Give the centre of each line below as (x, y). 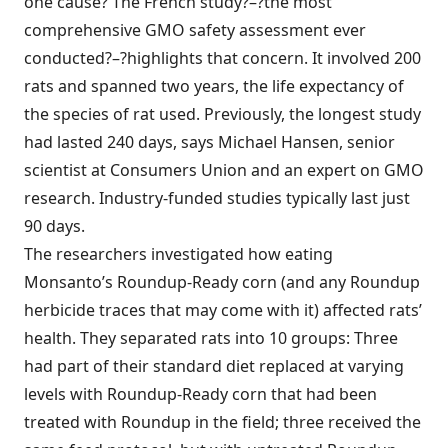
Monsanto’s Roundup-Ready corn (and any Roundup (222, 282)
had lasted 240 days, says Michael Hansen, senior (209, 142)
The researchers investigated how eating (178, 254)
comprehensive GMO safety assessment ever (195, 30)
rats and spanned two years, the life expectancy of (214, 86)
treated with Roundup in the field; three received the (222, 422)
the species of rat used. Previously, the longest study (222, 114)
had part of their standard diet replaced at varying (214, 366)
